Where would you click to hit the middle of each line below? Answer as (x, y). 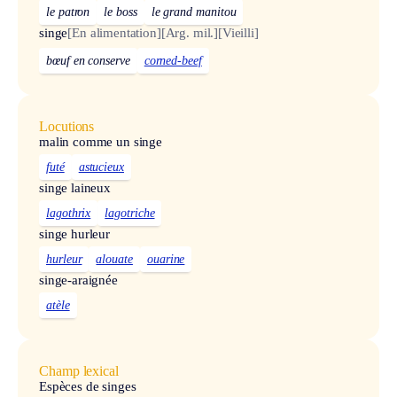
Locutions (67, 127)
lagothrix (69, 214)
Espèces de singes (88, 387)
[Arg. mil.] (190, 32)
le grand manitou (194, 12)
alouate (114, 260)
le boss (121, 12)
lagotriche (130, 214)
